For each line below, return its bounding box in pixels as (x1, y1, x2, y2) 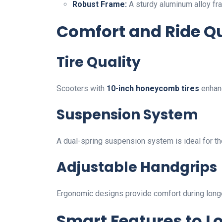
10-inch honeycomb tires (107, 84, 199, 93)
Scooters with (56, 84, 107, 93)
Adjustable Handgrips (56, 158, 217, 177)
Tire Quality (56, 53, 141, 72)
